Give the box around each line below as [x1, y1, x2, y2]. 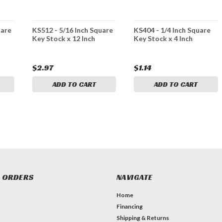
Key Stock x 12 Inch [32, 34, 96, 43]
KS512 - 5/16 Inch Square [32, 26, 113, 35]
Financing [116, 203, 143, 211]
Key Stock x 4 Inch [134, 34, 193, 43]
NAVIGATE [116, 172, 153, 183]
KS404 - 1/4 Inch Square [134, 26, 211, 35]
